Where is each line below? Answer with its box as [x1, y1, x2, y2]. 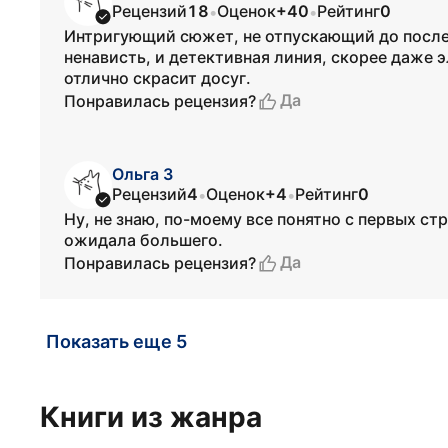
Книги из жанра [40, 400, 262, 434]
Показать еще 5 [46, 331, 187, 352]
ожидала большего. [64, 230, 223, 250]
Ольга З [112, 164, 173, 184]
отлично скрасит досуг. [64, 68, 251, 88]
